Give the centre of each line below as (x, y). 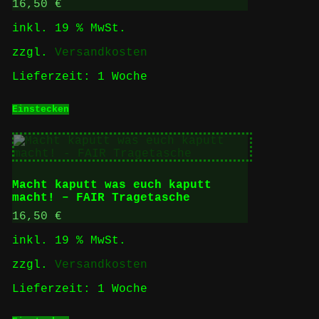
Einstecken (40, 109)
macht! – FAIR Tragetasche (101, 198)
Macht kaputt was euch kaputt (111, 185)
